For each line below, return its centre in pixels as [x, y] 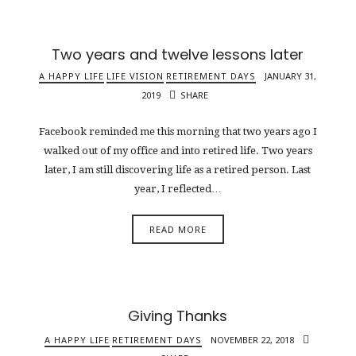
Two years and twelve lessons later [178, 54]
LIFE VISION [135, 75]
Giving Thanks [178, 316]
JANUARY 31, [291, 75]
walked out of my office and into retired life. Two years [178, 151]
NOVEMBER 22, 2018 [253, 340]
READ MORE [178, 230]
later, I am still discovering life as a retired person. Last [178, 170]
